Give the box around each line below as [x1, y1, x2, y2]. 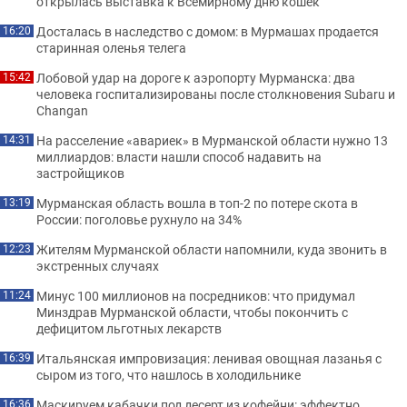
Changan [36, 102, 88, 119]
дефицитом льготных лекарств [36, 320, 222, 337]
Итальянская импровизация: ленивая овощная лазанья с [36, 350, 382, 367]
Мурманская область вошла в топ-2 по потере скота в [36, 194, 358, 212]
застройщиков [36, 164, 124, 182]
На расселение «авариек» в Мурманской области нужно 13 [36, 132, 388, 149]
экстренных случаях [36, 257, 159, 274]
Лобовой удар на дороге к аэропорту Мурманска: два [36, 69, 355, 86]
